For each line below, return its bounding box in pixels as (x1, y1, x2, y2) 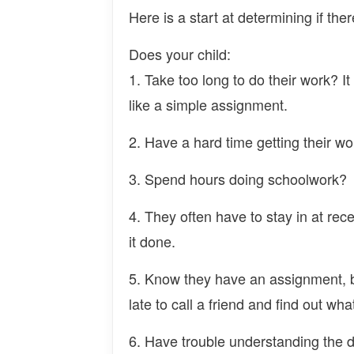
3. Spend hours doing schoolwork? (129, 168, 347, 189)
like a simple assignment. (129, 94, 288, 115)
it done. (129, 231, 175, 251)
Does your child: (129, 43, 231, 64)
